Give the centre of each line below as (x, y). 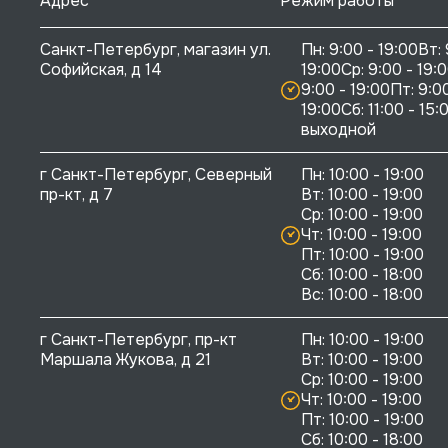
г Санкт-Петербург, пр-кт (140, 340)
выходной (338, 130)
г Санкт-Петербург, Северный (158, 175)
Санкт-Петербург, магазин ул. (157, 50)
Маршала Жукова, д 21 (125, 360)
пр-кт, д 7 (76, 195)
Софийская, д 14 (101, 70)
